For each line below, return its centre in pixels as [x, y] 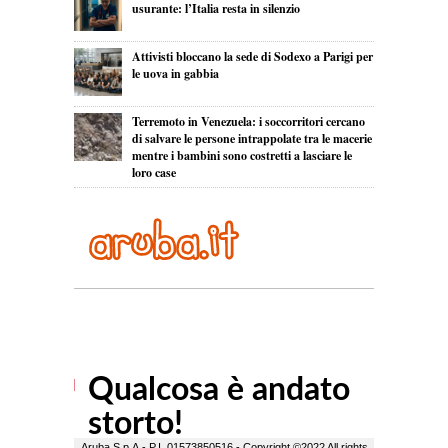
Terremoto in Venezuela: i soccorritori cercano [248, 122]
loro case [153, 173]
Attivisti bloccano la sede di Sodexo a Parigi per [252, 57]
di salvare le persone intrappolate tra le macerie [251, 139]
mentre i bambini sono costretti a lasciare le [241, 156]
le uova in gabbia [175, 74]
